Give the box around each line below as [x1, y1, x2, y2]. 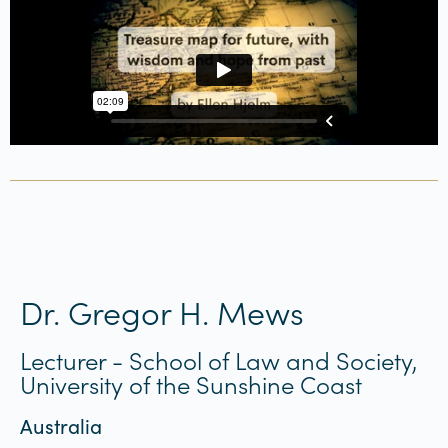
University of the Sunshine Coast [20, 366, 362, 400]
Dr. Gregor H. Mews [20, 288, 304, 334]
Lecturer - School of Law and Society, [20, 342, 417, 376]
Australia [20, 411, 102, 439]
